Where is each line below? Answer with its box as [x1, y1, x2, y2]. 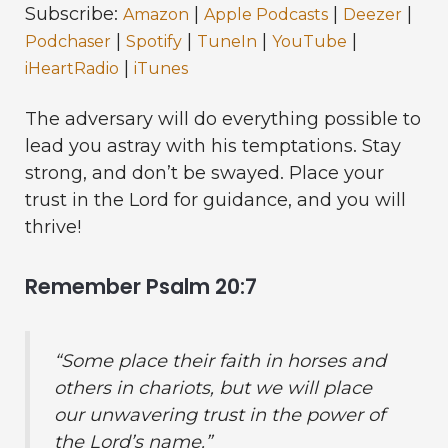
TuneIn [197, 31, 257, 51]
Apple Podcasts [204, 4, 328, 24]
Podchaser [25, 31, 111, 51]
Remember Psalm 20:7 [25, 271, 257, 301]
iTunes [134, 58, 188, 78]
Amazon [123, 4, 189, 24]
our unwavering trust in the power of [54, 402, 385, 426]
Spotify [126, 31, 182, 51]
